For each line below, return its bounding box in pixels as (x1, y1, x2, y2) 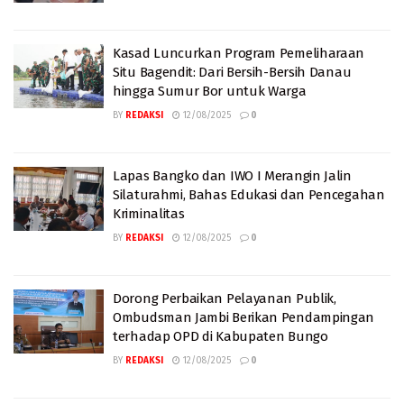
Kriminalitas (113, 205, 185, 222)
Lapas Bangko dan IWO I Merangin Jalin (113, 167, 352, 184)
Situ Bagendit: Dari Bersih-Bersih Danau (113, 63, 352, 80)
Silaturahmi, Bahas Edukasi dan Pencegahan (113, 186, 385, 203)
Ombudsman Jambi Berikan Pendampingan (113, 308, 375, 326)
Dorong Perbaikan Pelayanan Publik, (113, 289, 336, 307)
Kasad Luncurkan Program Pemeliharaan (113, 44, 365, 61)
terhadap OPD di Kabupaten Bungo (113, 327, 328, 344)
